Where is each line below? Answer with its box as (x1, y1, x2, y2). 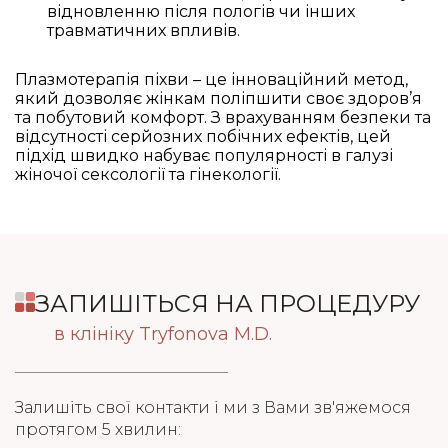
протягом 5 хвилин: (15, 420, 181, 439)
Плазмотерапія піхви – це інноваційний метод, (15, 70, 408, 89)
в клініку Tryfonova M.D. (54, 323, 272, 345)
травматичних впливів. (47, 21, 240, 40)
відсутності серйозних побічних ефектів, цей (15, 127, 391, 146)
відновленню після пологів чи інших (47, 2, 355, 21)
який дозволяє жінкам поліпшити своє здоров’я (15, 89, 422, 108)
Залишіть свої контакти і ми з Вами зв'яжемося (15, 398, 411, 417)
